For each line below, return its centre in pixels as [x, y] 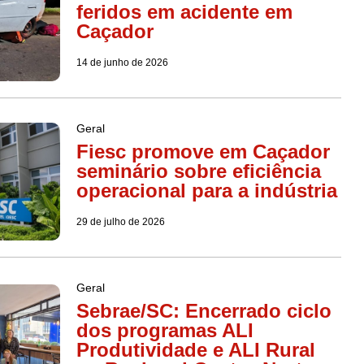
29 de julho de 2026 [120, 221]
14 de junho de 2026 [122, 62]
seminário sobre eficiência [198, 171]
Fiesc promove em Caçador [203, 151]
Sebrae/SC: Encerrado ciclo [204, 310]
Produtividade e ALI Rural [195, 349]
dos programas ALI [165, 330]
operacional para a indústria [206, 190]
